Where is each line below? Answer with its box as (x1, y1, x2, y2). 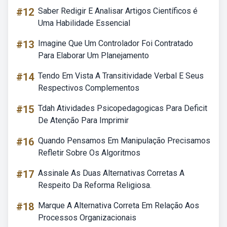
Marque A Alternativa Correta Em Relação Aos (38, 201, 199, 210)
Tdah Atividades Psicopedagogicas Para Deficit (38, 103, 207, 113)
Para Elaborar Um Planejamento (38, 51, 149, 60)
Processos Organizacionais (38, 213, 136, 222)
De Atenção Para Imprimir (38, 116, 129, 125)
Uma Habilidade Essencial (38, 18, 130, 28)
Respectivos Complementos (38, 83, 139, 93)
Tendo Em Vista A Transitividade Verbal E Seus (38, 71, 204, 81)
